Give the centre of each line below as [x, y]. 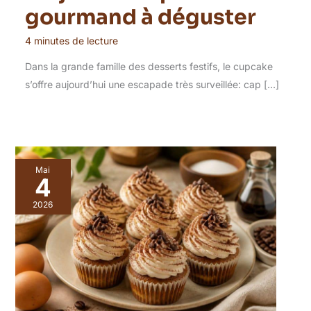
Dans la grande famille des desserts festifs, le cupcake [149, 67]
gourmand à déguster [140, 18]
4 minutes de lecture [71, 41]
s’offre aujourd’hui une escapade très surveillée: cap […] [152, 85]
